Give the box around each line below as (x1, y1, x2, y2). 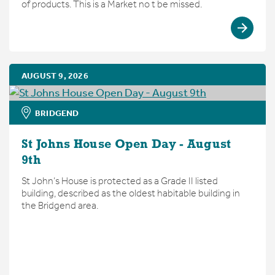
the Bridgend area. (21, 199, 98, 212)
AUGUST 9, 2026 (21, 71, 88, 82)
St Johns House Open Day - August (21, 139, 231, 152)
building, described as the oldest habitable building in (21, 187, 240, 199)
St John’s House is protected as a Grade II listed (21, 175, 218, 187)
